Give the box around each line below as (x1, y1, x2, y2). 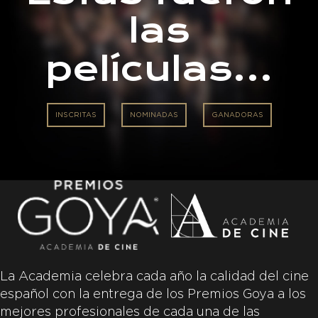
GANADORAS (211, 111, 263, 119)
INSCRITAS (55, 111, 97, 119)
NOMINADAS (129, 111, 178, 119)
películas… (45, 48, 273, 89)
